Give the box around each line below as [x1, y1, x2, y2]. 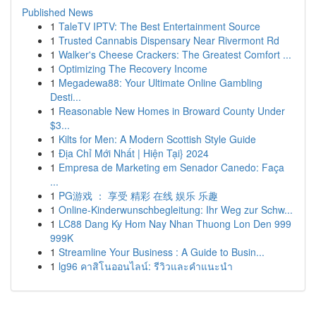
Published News [22, 5, 93, 19]
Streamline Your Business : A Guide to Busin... [59, 245, 265, 259]
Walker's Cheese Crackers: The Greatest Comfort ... [59, 47, 291, 61]
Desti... [50, 90, 81, 104]
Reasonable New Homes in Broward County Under [59, 104, 285, 118]
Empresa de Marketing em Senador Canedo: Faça [59, 160, 284, 174]
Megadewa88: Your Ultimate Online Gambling [59, 75, 262, 90]
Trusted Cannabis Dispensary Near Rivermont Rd [59, 33, 279, 47]
